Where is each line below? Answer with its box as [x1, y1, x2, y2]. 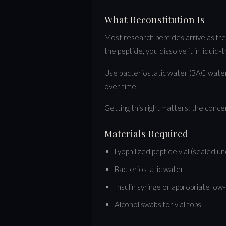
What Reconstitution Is [104, 13, 205, 26]
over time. [104, 81, 138, 91]
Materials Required [104, 127, 188, 140]
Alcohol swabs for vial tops [115, 199, 201, 209]
